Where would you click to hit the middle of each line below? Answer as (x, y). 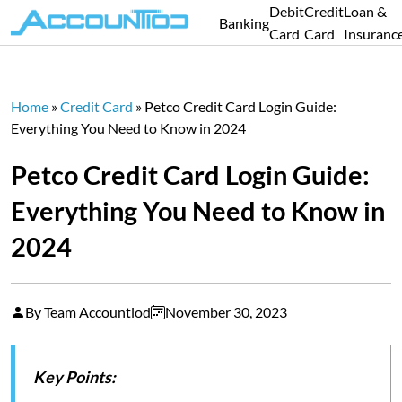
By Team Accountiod (88, 312)
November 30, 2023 (226, 312)
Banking (244, 22)
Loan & (365, 11)
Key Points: (76, 377)
